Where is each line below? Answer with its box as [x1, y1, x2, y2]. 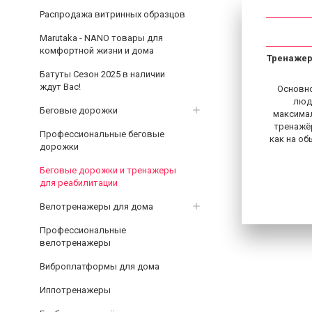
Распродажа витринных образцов [40, 8, 185, 19]
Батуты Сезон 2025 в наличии [40, 68, 165, 79]
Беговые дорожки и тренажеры [40, 164, 176, 175]
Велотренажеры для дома [40, 201, 153, 212]
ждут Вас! [40, 81, 81, 92]
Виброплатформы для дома [40, 260, 159, 272]
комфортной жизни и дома [40, 45, 154, 56]
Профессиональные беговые [40, 128, 164, 139]
